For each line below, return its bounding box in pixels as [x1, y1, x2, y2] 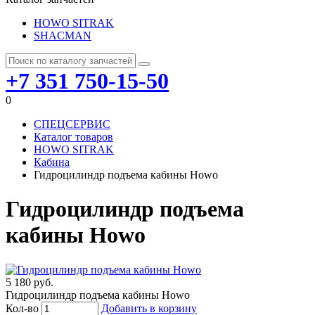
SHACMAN [34, 30, 91, 41]
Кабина [34, 156, 70, 168]
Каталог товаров [34, 131, 113, 143]
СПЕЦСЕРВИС [34, 118, 110, 130]
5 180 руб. [6, 276, 53, 288]
